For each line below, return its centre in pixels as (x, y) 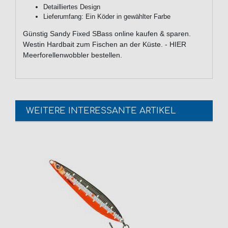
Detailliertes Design (72, 7)
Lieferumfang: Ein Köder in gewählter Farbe (107, 17)
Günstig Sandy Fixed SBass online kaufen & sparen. (107, 34)
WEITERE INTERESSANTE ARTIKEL (101, 111)
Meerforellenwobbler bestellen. (73, 55)
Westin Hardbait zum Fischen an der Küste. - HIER (105, 45)
